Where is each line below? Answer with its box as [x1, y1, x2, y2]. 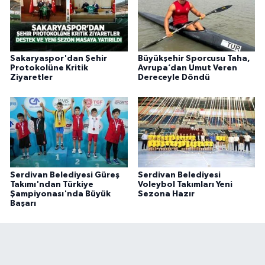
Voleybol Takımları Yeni [137, 180, 232, 189]
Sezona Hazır [137, 189, 195, 198]
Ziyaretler [10, 73, 53, 82]
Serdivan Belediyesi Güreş [10, 170, 119, 179]
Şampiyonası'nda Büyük [10, 189, 111, 198]
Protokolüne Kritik [10, 63, 88, 72]
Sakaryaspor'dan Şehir [10, 54, 107, 63]
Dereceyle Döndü [137, 73, 210, 82]
